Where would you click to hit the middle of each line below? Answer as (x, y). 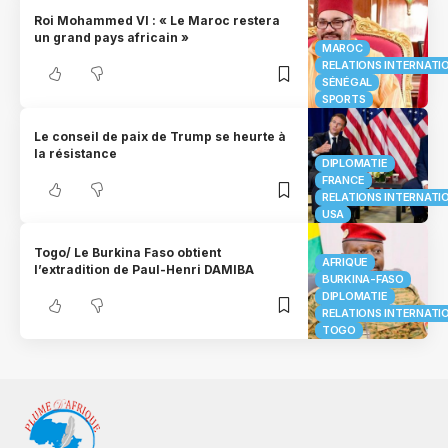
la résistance (76, 154)
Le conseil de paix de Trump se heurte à (160, 137)
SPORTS (344, 98)
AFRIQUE (345, 262)
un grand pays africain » (112, 38)
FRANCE (343, 180)
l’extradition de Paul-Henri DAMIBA (144, 269)
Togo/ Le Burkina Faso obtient (128, 252)
